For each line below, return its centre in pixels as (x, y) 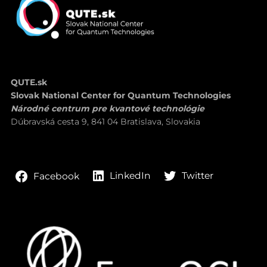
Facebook (56, 176)
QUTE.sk (29, 83)
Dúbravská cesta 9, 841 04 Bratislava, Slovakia (105, 122)
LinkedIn (131, 176)
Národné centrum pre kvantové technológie (107, 109)
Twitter (197, 176)
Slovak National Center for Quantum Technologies (120, 96)
